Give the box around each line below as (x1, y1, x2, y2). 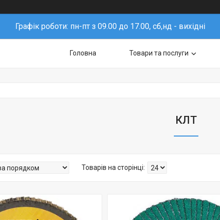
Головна (70, 49, 96, 57)
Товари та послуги (129, 49, 189, 57)
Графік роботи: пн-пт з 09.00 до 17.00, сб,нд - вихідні (15, 22, 205, 31)
